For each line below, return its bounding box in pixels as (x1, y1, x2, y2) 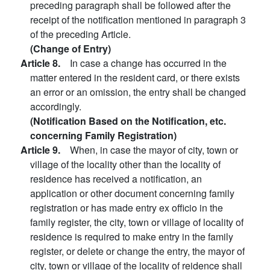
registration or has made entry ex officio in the (30, 201, 223, 215)
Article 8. (20, 56, 70, 70)
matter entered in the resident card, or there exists (30, 71, 240, 84)
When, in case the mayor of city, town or (70, 143, 238, 157)
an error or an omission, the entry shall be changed (30, 85, 246, 99)
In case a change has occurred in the (70, 56, 227, 70)
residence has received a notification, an (30, 172, 202, 186)
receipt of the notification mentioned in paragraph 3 (30, 13, 246, 27)
